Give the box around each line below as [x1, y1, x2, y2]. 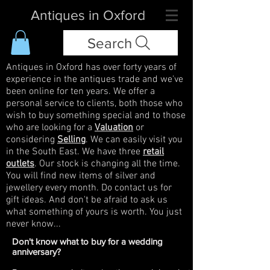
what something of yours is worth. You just [6, 206, 182, 218]
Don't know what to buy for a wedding [12, 236, 163, 246]
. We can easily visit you [86, 133, 183, 146]
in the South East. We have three [6, 145, 143, 158]
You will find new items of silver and [6, 169, 155, 182]
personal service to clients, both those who [6, 97, 183, 110]
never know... [6, 218, 61, 230]
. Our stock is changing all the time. [34, 157, 180, 170]
